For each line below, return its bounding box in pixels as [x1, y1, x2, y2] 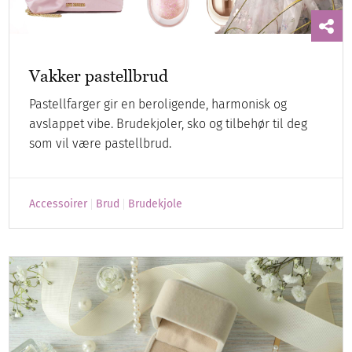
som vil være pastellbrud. [29, 135, 172, 151]
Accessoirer [29, 196, 88, 211]
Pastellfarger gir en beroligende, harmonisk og [29, 96, 288, 112]
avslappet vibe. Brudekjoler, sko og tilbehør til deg [29, 115, 308, 131]
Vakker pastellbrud [29, 65, 169, 86]
